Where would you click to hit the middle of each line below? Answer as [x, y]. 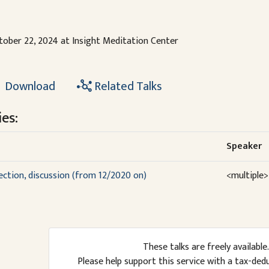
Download [29, 86]
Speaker [244, 147]
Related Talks [127, 87]
